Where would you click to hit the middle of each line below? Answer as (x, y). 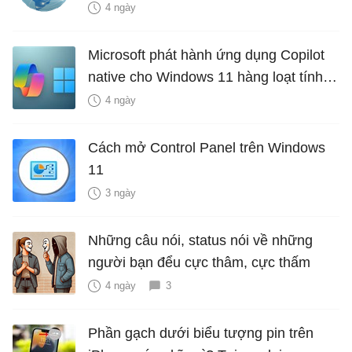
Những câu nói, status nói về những (200, 241)
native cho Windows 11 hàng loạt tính (205, 77)
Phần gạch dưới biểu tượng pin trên (201, 334)
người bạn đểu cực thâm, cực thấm (199, 263)
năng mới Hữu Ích (145, 99)
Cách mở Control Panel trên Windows (207, 148)
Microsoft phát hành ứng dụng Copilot (206, 55)
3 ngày (121, 193)
